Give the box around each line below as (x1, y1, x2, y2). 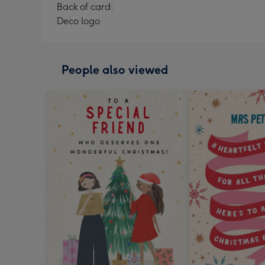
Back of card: (57, 1, 114, 12)
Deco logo (57, 15, 100, 27)
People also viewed (62, 63, 168, 77)
